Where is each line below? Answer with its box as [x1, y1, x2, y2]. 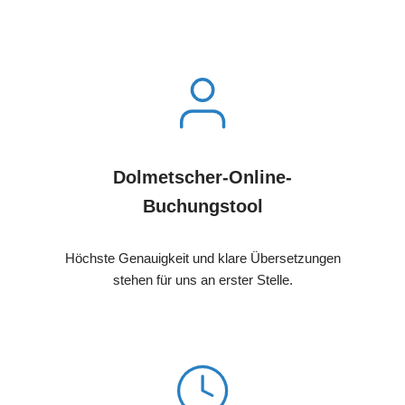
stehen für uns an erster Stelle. [112, 272, 293, 288]
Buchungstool [142, 196, 263, 217]
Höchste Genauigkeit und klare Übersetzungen [64, 250, 341, 267]
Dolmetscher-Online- [113, 167, 292, 188]
